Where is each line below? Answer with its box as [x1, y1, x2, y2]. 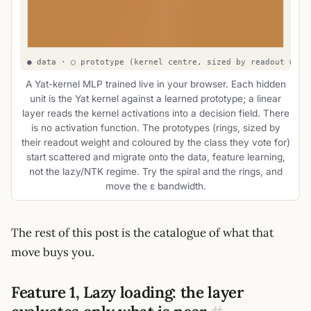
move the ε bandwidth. [105, 180, 206, 192]
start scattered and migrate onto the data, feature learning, [26, 151, 285, 162]
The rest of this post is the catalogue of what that [11, 225, 274, 241]
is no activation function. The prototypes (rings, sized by [31, 121, 280, 133]
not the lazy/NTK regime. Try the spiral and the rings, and [28, 165, 283, 177]
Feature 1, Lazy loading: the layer [11, 281, 244, 302]
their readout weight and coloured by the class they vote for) [21, 136, 290, 148]
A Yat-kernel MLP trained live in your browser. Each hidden [25, 78, 286, 90]
